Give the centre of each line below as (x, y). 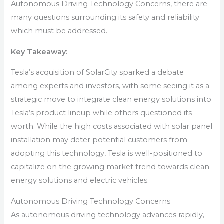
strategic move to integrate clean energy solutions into (111, 100)
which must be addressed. (59, 31)
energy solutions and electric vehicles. (80, 181)
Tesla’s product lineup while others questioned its (102, 113)
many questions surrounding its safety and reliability (105, 18)
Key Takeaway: (40, 52)
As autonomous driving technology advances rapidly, (108, 215)
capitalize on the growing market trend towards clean (110, 167)
